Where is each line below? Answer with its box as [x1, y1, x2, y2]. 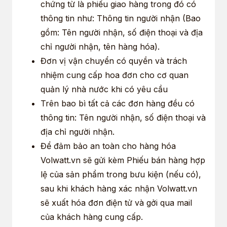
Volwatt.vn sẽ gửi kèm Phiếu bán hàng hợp [41, 155, 205, 165]
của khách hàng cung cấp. [41, 211, 143, 222]
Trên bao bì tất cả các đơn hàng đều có [41, 98, 195, 108]
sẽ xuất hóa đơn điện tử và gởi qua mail [41, 197, 192, 208]
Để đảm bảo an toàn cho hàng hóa [41, 140, 176, 151]
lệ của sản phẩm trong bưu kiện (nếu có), [41, 169, 201, 179]
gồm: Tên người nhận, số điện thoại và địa [41, 27, 203, 37]
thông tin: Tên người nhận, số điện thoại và [41, 112, 206, 123]
